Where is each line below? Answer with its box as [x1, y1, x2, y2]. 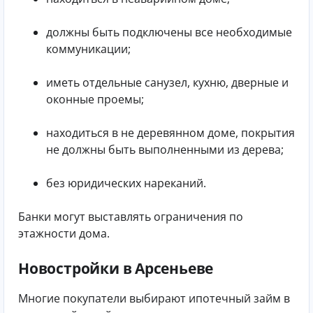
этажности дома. [18, 226, 110, 242]
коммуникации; [46, 41, 131, 57]
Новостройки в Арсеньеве [18, 259, 214, 279]
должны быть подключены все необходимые [46, 24, 292, 41]
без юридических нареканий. [46, 175, 206, 191]
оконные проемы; [46, 92, 144, 108]
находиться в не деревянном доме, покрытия [46, 125, 295, 141]
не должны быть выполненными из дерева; [46, 142, 284, 158]
